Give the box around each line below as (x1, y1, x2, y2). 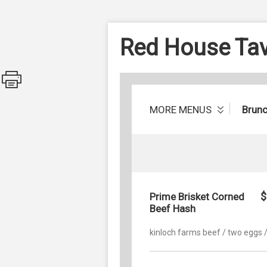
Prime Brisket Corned (150, 190, 244, 203)
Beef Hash (150, 202, 195, 215)
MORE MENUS (150, 103, 214, 116)
